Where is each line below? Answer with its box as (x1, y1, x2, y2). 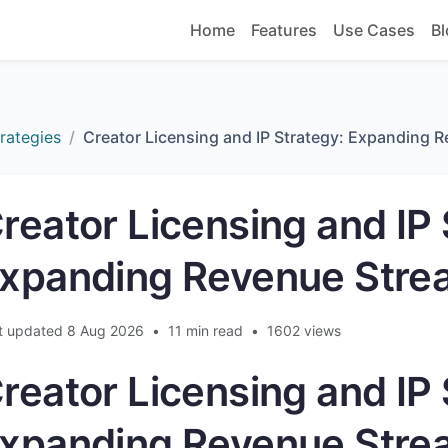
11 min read (168, 322, 243, 339)
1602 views (267, 322, 341, 339)
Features (251, 19, 317, 40)
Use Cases (333, 19, 415, 40)
